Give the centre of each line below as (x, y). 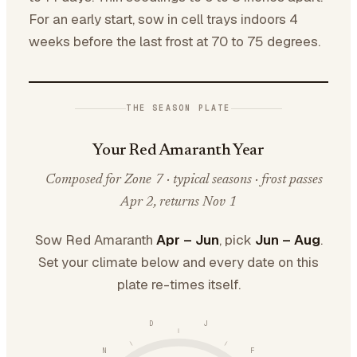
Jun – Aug (287, 240)
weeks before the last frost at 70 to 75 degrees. (175, 41)
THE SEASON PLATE (178, 108)
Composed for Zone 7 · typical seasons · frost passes (184, 180)
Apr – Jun (187, 240)
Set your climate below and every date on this (178, 262)
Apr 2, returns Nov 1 (178, 203)
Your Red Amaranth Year (178, 151)
